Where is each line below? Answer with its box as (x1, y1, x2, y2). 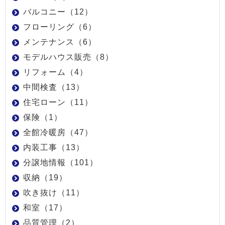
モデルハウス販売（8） (23, 52, 114, 61)
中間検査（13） (23, 82, 84, 91)
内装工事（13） (23, 143, 84, 152)
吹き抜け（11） (23, 188, 84, 197)
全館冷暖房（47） (23, 128, 93, 137)
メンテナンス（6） (23, 37, 96, 46)
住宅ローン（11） (23, 97, 93, 106)
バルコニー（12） (23, 7, 93, 16)
